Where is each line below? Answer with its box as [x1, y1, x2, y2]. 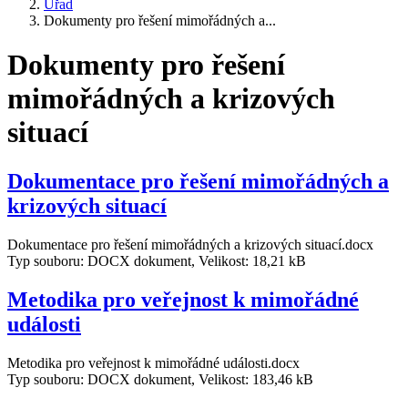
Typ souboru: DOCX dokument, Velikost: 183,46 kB [7, 371, 313, 387]
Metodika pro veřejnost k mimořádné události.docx [7, 354, 300, 371]
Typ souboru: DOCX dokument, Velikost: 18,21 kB [7, 252, 306, 269]
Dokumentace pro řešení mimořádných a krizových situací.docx [7, 236, 373, 252]
